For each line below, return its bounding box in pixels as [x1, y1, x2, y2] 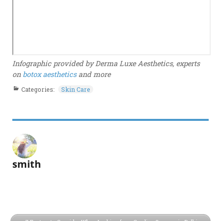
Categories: [21, 85, 57, 93]
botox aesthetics [23, 69, 77, 79]
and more [76, 69, 111, 79]
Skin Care [61, 85, 91, 93]
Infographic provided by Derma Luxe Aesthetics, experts [12, 58, 200, 68]
